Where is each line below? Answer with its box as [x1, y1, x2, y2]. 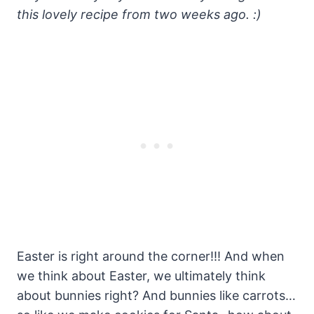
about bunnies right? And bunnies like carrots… [17, 288, 296, 303]
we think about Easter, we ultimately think [17, 268, 266, 284]
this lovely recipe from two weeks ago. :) [17, 7, 261, 22]
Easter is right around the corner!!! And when [17, 249, 285, 264]
